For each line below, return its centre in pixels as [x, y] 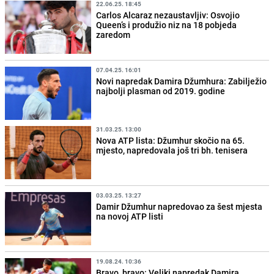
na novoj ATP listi [130, 217]
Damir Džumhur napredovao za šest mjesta [180, 207]
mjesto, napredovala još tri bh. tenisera [172, 150]
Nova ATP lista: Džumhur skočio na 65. [171, 140]
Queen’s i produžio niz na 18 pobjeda [167, 24]
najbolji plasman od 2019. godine [161, 91]
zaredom [113, 34]
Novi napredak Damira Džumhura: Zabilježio [182, 81]
